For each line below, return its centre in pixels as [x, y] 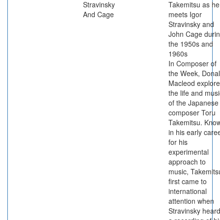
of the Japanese [193, 103]
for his [178, 142]
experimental [189, 152]
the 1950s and [191, 44]
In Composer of [192, 63]
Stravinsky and [191, 24]
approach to [187, 162]
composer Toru [192, 112]
